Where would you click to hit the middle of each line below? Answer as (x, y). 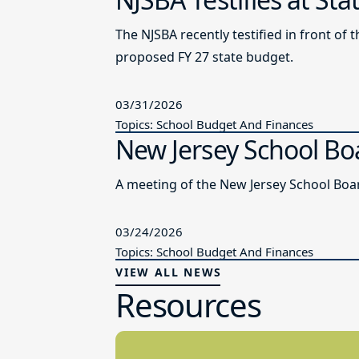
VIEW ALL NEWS (169, 272)
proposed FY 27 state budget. (205, 56)
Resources (188, 305)
